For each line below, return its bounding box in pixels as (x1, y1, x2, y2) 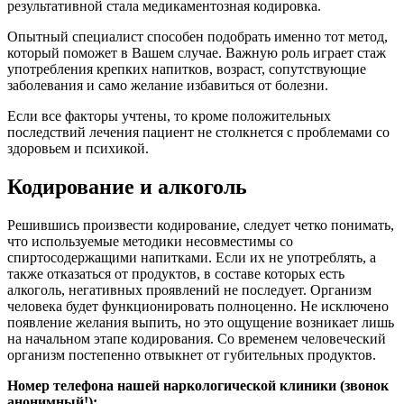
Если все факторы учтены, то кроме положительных (7, 108, 331, 124)
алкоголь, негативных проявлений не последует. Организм (7, 281, 372, 298)
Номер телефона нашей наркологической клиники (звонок (7, 377, 389, 393)
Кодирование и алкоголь (7, 175, 247, 199)
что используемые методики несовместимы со (7, 233, 293, 249)
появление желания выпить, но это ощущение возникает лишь (7, 314, 394, 330)
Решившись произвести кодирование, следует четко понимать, (7, 216, 394, 233)
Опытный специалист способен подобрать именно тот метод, (7, 29, 388, 45)
